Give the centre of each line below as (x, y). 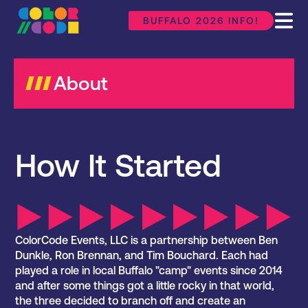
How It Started (119, 165)
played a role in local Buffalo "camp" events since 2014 (149, 271)
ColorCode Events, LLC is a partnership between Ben (147, 240)
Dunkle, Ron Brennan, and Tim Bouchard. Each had (142, 255)
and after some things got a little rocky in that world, (145, 286)
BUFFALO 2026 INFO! (201, 21)
